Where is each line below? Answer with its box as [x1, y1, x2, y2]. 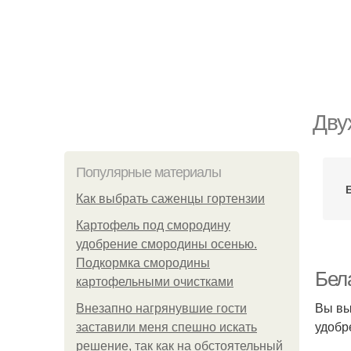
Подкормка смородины [76, 256, 210, 270]
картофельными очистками [76, 275, 233, 288]
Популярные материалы [76, 165, 221, 180]
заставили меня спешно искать [76, 320, 257, 334]
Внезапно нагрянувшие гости [76, 302, 247, 315]
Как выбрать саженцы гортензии [76, 192, 265, 205]
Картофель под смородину [76, 219, 230, 232]
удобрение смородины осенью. [76, 237, 257, 251]
